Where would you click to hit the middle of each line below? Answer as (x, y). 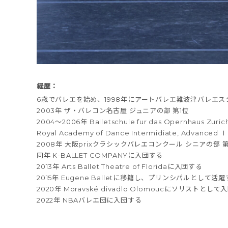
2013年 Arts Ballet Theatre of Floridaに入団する (120, 166)
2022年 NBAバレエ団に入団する (89, 200)
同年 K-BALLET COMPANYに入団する (100, 155)
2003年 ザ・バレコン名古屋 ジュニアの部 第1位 (113, 110)
